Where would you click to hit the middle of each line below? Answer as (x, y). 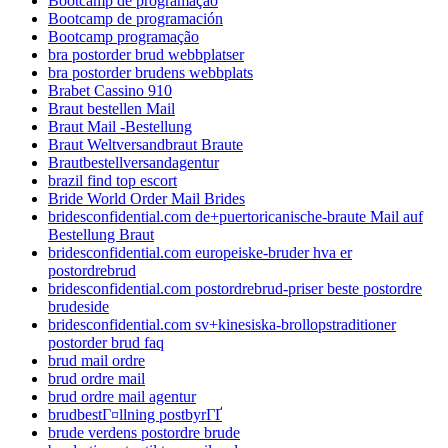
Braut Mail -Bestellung (120, 126)
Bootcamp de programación (135, 18)
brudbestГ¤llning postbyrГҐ (135, 414)
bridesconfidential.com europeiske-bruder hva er (200, 252)
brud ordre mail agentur (122, 396)
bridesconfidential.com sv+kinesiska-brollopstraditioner (222, 324)
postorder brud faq (106, 342)
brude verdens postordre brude (144, 432)
